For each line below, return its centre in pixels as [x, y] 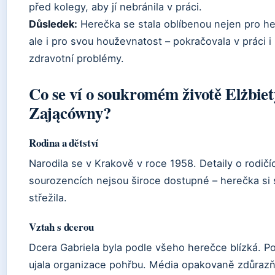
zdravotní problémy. [76, 59]
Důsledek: [53, 24]
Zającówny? [70, 113]
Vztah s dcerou [61, 227]
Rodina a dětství [64, 143]
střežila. [48, 198]
